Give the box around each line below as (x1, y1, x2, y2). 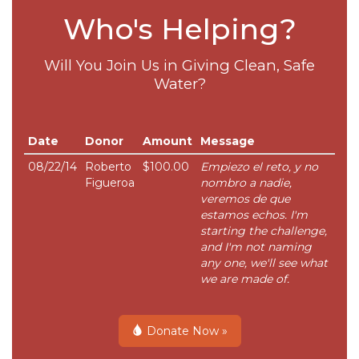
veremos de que (200, 192, 290, 206)
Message (200, 134, 255, 148)
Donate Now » (143, 324, 228, 338)
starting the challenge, (200, 224, 327, 238)
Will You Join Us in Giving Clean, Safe (44, 56, 315, 75)
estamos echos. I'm (200, 208, 308, 222)
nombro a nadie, (200, 175, 292, 190)
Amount (143, 134, 192, 148)
